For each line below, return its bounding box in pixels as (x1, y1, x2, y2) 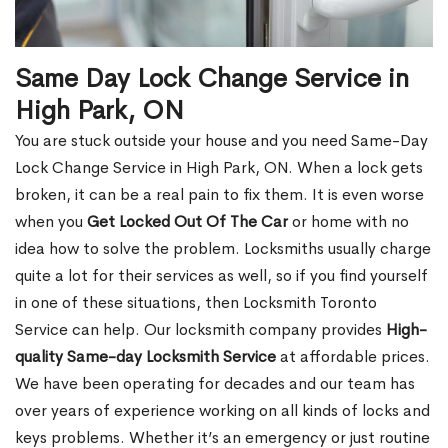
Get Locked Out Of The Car (87, 211, 288, 233)
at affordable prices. (276, 346, 430, 368)
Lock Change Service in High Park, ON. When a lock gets (15, 157, 423, 179)
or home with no (288, 211, 409, 233)
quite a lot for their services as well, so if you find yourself (15, 265, 428, 287)
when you (15, 211, 87, 233)
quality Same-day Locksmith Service (15, 346, 276, 368)
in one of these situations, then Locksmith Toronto (15, 292, 377, 314)
